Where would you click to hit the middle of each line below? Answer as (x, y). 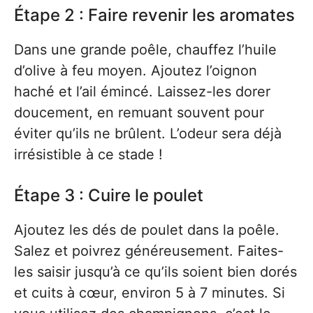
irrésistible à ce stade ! (88, 154)
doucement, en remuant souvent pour (139, 112)
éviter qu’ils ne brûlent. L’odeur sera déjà (148, 133)
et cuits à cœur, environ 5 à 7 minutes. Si (150, 293)
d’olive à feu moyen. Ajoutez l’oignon (136, 71)
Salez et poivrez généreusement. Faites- (149, 251)
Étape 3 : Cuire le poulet (109, 195)
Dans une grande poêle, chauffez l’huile (145, 50)
